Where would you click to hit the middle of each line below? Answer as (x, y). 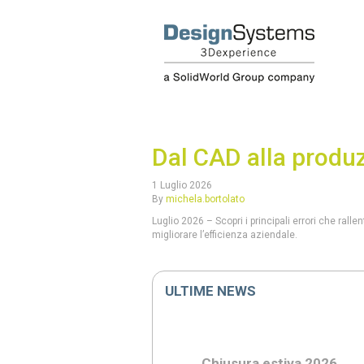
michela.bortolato (205, 199)
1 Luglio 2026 (182, 185)
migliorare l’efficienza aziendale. (225, 235)
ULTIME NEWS (210, 291)
